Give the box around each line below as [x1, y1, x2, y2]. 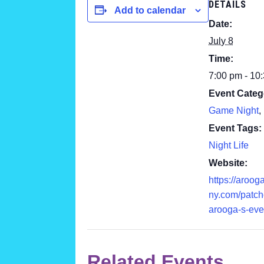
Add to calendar [114, 5, 186, 16]
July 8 [209, 36, 233, 47]
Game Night [209, 105, 259, 116]
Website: [209, 158, 247, 169]
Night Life [209, 140, 249, 151]
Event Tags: [209, 123, 262, 134]
